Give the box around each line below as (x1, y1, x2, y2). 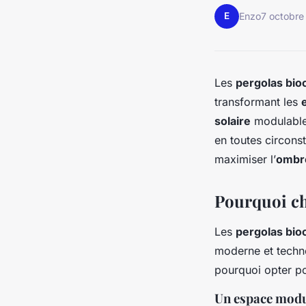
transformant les (214, 94, 301, 109)
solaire (214, 113, 251, 128)
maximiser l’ (214, 152, 276, 166)
